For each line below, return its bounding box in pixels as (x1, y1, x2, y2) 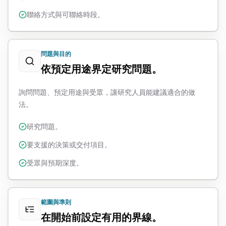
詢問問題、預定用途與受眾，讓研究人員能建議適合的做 (19, 88, 195, 96)
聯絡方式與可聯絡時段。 (27, 10, 104, 19)
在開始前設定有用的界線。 (41, 211, 162, 223)
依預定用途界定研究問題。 (41, 63, 162, 75)
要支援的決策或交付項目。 (27, 140, 111, 149)
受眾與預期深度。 (27, 158, 83, 167)
